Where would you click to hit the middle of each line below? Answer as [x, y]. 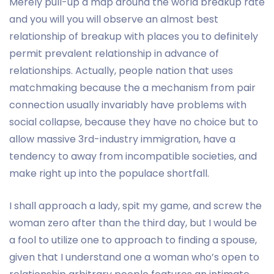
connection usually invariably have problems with [128, 105]
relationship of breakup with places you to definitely [134, 36]
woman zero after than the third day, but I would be [133, 223]
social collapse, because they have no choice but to [134, 122]
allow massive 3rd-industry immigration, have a [122, 139]
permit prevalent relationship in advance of [114, 53]
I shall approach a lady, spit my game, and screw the [135, 206]
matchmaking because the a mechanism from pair [132, 87]
